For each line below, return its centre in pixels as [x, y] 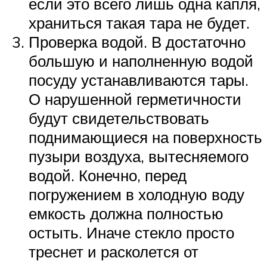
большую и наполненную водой [141, 60]
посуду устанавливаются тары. [139, 80]
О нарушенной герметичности [135, 99]
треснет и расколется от [114, 251]
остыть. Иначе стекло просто [131, 232]
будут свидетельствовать [119, 118]
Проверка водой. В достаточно [137, 41]
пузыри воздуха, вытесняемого [139, 156]
